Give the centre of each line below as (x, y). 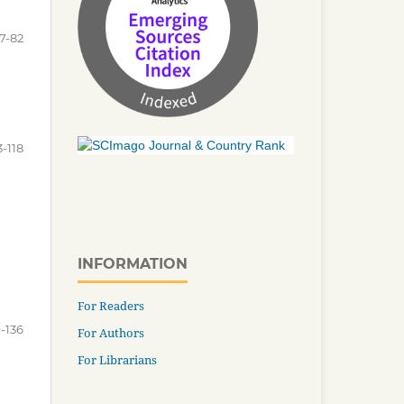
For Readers (111, 305)
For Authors (111, 332)
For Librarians (117, 359)
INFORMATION (133, 263)
